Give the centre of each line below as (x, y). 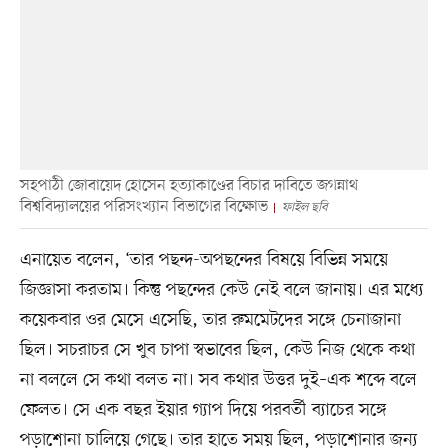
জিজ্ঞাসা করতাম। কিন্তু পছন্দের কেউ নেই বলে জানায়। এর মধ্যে (221, 289)
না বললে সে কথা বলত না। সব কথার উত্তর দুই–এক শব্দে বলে (218, 379)
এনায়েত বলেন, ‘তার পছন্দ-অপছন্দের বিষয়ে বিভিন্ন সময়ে (203, 259)
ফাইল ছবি (304, 207)
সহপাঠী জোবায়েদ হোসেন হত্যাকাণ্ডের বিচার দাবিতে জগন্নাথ (188, 185)
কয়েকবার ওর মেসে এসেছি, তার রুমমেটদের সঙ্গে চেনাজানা (210, 319)
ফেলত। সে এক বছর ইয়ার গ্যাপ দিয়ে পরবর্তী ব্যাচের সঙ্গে (203, 409)
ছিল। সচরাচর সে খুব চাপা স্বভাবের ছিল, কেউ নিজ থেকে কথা (217, 349)
